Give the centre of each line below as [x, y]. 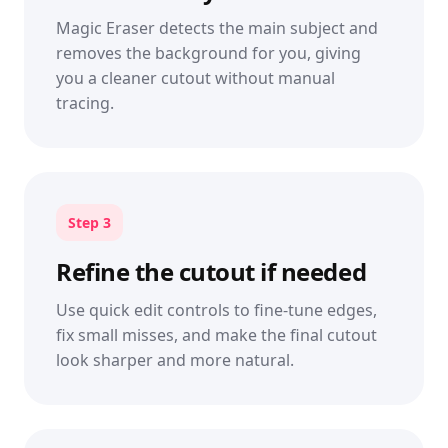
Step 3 [89, 222]
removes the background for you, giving [208, 53]
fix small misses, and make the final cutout [216, 335]
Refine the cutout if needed [211, 271]
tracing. [85, 103]
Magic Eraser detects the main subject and [217, 28]
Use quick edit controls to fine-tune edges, [216, 310]
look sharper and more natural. [175, 360]
